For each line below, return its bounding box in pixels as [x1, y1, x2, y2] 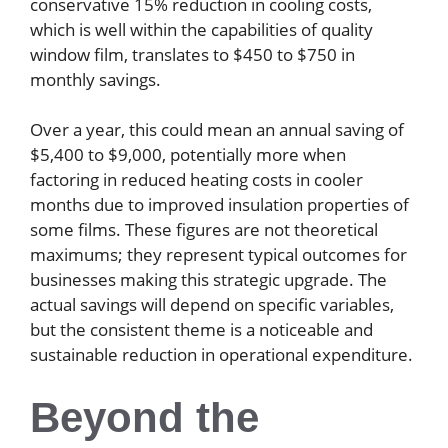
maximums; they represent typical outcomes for [30, 243, 407, 267]
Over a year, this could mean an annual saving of [30, 118, 404, 142]
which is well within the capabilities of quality [30, 17, 373, 41]
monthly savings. [30, 67, 161, 91]
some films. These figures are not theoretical [30, 218, 378, 242]
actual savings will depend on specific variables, [30, 293, 394, 317]
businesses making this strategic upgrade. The [30, 268, 387, 292]
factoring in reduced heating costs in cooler [30, 168, 363, 192]
